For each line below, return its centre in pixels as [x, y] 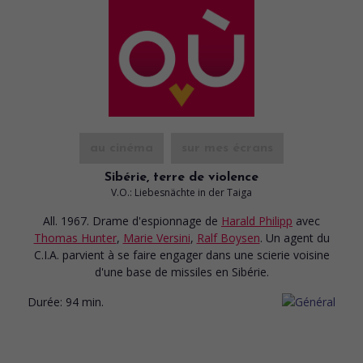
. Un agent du [295, 237]
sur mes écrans [227, 148]
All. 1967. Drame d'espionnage [124, 220]
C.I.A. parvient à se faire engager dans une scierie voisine [181, 254]
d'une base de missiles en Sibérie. [181, 271]
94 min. [85, 301]
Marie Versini [156, 237]
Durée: [45, 301]
